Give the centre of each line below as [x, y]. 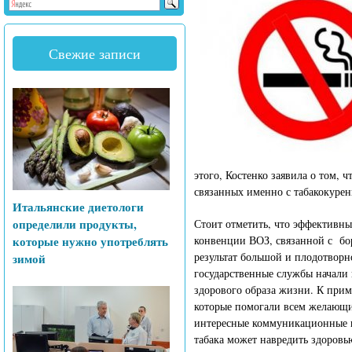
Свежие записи [95, 53]
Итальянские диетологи [78, 207]
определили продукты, [75, 224]
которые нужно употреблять [90, 241]
